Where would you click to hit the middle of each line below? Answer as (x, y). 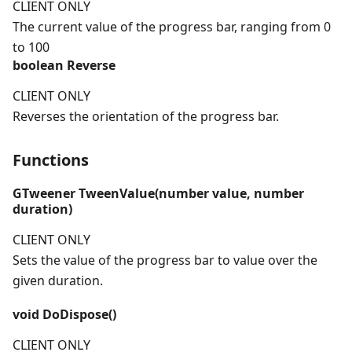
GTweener (44, 194)
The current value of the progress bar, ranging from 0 (172, 27)
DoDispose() (78, 315)
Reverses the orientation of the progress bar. (146, 117)
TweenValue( (117, 194)
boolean (38, 66)
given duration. (58, 281)
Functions (51, 160)
